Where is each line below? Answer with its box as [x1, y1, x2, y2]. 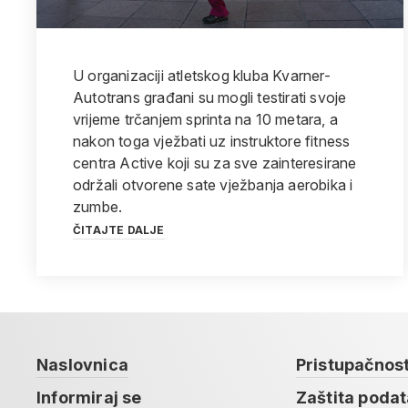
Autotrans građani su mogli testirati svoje [73, 88, 347, 107]
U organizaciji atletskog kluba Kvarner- [73, 66, 331, 85]
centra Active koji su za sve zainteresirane [73, 154, 357, 172]
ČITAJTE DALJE [73, 223, 165, 237]
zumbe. [73, 198, 123, 216]
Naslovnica [36, 355, 128, 374]
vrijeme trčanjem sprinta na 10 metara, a [73, 110, 338, 128]
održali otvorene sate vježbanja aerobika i [73, 176, 353, 194]
